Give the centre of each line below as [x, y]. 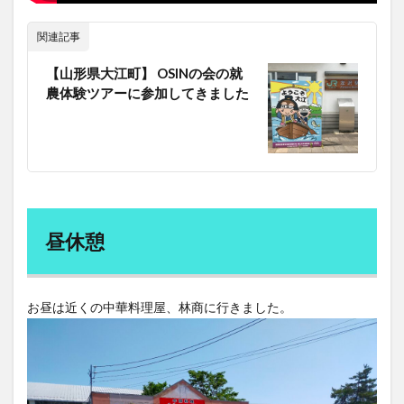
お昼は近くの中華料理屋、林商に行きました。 [160, 308]
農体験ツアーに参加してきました [147, 93]
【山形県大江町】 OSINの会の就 [144, 73]
